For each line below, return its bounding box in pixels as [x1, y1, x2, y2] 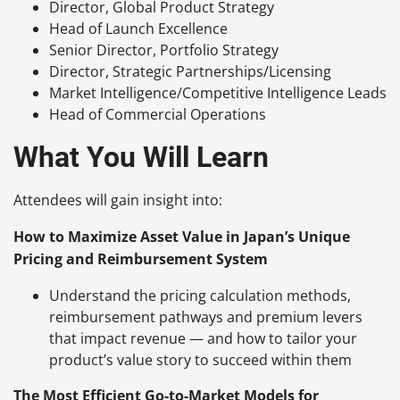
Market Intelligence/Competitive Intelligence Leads [49, 82, 387, 103]
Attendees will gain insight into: [13, 189, 222, 210]
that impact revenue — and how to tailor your [49, 328, 357, 348]
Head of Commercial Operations [49, 104, 266, 124]
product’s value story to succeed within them [49, 349, 352, 370]
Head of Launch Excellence [49, 18, 228, 38]
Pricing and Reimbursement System [13, 248, 268, 269]
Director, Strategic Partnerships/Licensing [49, 61, 331, 81]
